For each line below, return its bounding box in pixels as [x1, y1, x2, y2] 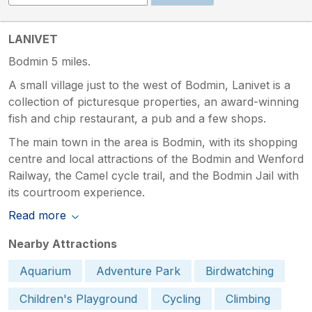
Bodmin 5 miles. [8, 54, 91, 68]
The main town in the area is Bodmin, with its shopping [8, 134, 297, 149]
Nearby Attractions [8, 236, 117, 251]
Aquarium [19, 263, 71, 278]
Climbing [226, 291, 270, 306]
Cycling [162, 291, 201, 306]
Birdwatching [205, 263, 274, 278]
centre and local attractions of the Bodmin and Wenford [8, 151, 304, 166]
